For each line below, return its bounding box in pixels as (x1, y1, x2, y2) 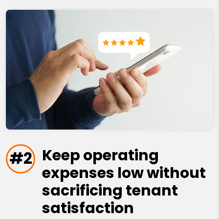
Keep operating (42, 145, 159, 166)
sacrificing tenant (42, 180, 178, 201)
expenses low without (42, 163, 206, 184)
